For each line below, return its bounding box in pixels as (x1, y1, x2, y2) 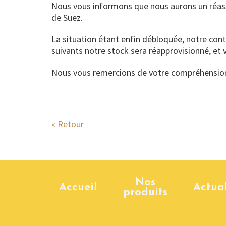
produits (123, 187, 167, 198)
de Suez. (51, 12, 83, 23)
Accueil (59, 182, 97, 193)
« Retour (51, 118, 84, 130)
